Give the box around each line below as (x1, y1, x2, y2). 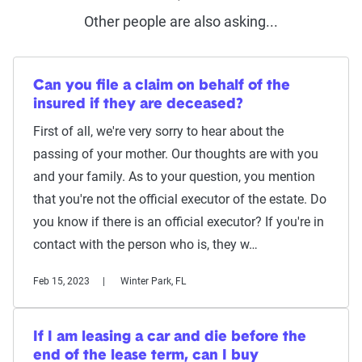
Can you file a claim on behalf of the (33, 78, 290, 95)
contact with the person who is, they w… (33, 237, 258, 253)
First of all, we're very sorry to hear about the (33, 124, 284, 140)
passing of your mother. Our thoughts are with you (33, 146, 318, 162)
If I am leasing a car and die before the (33, 330, 306, 346)
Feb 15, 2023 (33, 276, 90, 288)
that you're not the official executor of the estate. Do (33, 192, 326, 208)
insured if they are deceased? (33, 97, 243, 113)
